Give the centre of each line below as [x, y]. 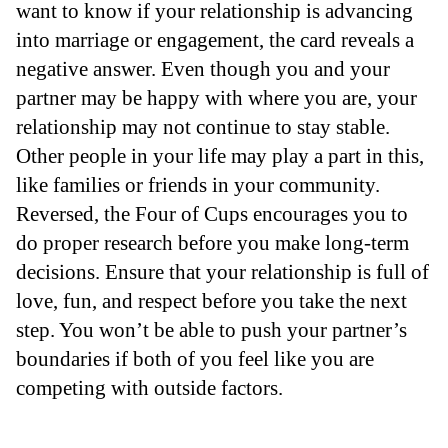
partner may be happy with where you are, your [216, 98]
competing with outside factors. [149, 388]
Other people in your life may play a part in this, [220, 156]
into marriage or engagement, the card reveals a [215, 40]
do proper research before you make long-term [212, 243]
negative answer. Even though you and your [203, 69]
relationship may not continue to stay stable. [203, 127]
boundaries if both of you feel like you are [195, 359]
